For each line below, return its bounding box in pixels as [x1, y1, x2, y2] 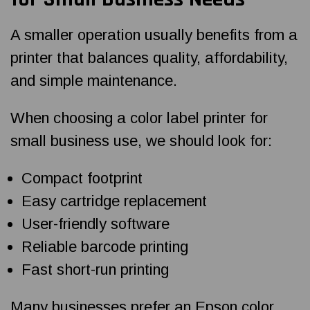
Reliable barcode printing [21, 237, 189, 255]
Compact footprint [21, 169, 143, 187]
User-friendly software [21, 215, 170, 232]
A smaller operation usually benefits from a [10, 26, 298, 44]
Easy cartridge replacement [21, 192, 208, 210]
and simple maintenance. [10, 71, 177, 89]
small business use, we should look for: [10, 131, 272, 149]
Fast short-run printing [21, 260, 170, 278]
